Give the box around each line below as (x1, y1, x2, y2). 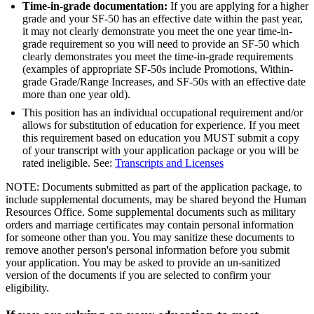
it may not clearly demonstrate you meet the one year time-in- (22, 25, 292, 37)
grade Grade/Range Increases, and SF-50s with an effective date (22, 75, 306, 88)
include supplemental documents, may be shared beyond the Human (6, 193, 306, 205)
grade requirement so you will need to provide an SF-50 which (22, 37, 299, 50)
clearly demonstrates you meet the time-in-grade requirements (22, 50, 293, 62)
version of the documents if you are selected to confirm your (6, 268, 271, 281)
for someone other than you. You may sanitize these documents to (6, 231, 294, 243)
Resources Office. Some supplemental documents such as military (6, 205, 296, 218)
